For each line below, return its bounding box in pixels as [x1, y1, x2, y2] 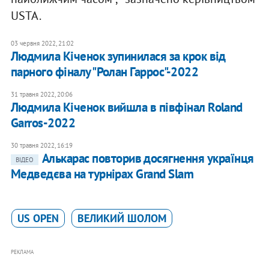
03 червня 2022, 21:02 [10, 39, 74, 48]
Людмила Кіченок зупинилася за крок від [10, 48, 226, 65]
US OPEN [17, 211, 59, 226]
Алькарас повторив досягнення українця [41, 150, 254, 167]
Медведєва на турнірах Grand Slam [10, 166, 194, 183]
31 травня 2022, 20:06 [10, 90, 73, 99]
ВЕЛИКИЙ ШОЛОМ [77, 211, 166, 226]
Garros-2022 [10, 115, 76, 131]
